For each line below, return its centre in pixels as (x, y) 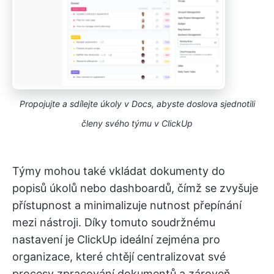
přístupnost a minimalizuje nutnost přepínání (127, 206)
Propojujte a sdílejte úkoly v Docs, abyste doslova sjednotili (137, 104)
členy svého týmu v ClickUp (137, 124)
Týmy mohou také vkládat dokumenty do (119, 171)
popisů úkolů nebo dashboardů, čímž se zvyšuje (135, 188)
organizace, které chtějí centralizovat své (119, 257)
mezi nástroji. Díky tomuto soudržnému (114, 223)
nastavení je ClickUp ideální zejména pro (116, 240)
